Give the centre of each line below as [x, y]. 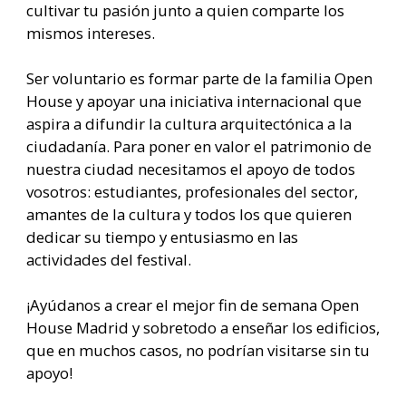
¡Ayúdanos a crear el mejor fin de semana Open [193, 305]
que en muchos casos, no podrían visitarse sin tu [198, 351]
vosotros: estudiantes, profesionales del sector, [192, 192]
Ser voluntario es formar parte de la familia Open [199, 79]
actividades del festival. [109, 260]
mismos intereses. [92, 33]
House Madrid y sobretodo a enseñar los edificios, [203, 328]
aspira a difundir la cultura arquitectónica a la [189, 124]
